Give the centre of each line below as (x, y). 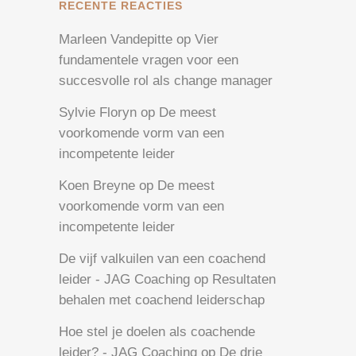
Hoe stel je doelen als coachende (157, 331)
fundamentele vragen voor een (149, 60)
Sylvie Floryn (98, 112)
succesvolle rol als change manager (166, 80)
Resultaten (244, 279)
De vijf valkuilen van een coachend (162, 258)
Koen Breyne (97, 185)
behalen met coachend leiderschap (162, 300)
